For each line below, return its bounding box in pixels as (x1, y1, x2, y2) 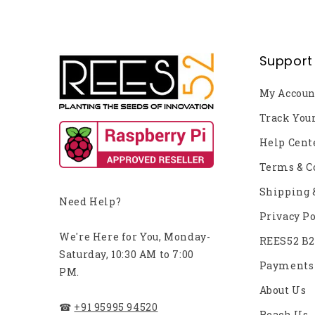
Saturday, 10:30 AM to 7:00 (59, 247, 194, 261)
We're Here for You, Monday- (59, 230, 211, 243)
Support (259, 51, 313, 70)
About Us (259, 283, 307, 297)
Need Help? (59, 195, 122, 208)
